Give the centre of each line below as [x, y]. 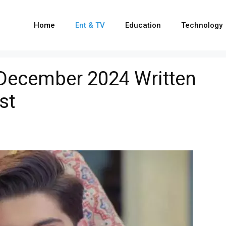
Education [143, 25]
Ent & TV [90, 25]
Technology [202, 25]
